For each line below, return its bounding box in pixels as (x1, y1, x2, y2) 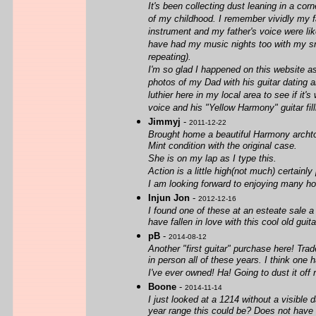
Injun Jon (148, 193, 190, 203)
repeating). (148, 51, 191, 63)
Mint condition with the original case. (148, 140, 297, 152)
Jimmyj (148, 116, 181, 127)
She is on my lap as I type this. (148, 153, 276, 165)
